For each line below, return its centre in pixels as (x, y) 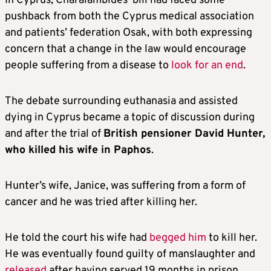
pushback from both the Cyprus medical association (129, 17)
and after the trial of (54, 134)
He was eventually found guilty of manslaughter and (130, 255)
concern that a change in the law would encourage (126, 50)
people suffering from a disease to (88, 66)
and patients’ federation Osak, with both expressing (129, 33)
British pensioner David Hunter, (184, 134)
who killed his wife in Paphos (78, 151)
